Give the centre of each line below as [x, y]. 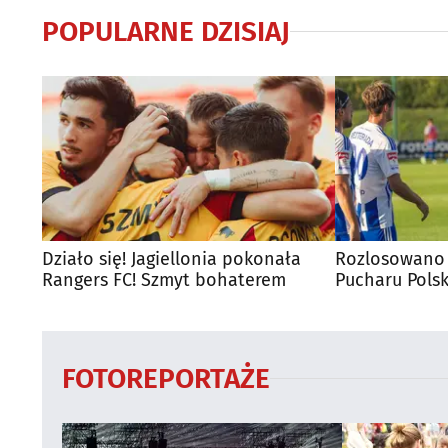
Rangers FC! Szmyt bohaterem [164, 279]
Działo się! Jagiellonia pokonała [171, 258]
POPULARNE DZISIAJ [166, 31]
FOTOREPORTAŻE [166, 378]
